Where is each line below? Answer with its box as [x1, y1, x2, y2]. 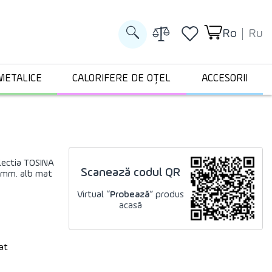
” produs [149, 189, 185, 200]
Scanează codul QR [81, 166, 181, 179]
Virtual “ [77, 189, 110, 200]
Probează [110, 189, 150, 200]
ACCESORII [201, 73, 248, 84]
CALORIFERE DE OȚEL [72, 73, 171, 84]
